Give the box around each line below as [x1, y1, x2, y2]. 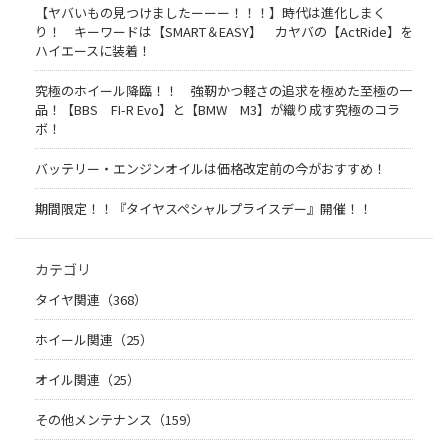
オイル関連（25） [35, 369, 140, 389]
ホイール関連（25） [35, 329, 153, 349]
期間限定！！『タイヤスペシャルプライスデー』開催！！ [35, 198, 372, 218]
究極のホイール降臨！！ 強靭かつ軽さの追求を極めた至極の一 [35, 80, 412, 100]
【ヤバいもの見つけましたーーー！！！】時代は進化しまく [35, 2, 386, 22]
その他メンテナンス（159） [35, 409, 199, 429]
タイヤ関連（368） [35, 289, 147, 309]
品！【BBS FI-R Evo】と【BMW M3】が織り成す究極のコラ [35, 99, 400, 119]
